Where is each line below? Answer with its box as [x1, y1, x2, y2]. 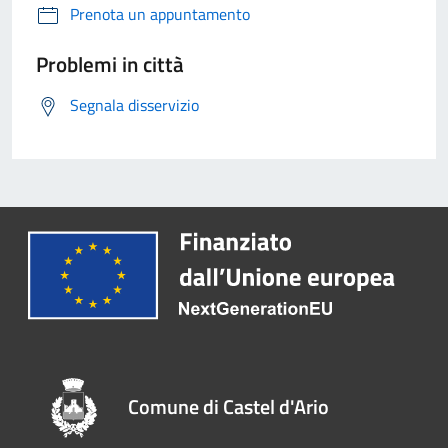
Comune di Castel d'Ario [128, 390, 330, 422]
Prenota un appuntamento [70, 2, 250, 27]
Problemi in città [36, 48, 184, 81]
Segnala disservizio [70, 93, 199, 118]
